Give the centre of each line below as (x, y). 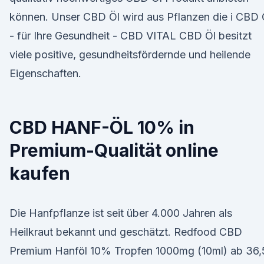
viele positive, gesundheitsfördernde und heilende (130, 55)
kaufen (40, 173)
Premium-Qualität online (114, 150)
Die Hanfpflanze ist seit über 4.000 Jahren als (121, 213)
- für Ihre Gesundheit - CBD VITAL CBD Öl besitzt (131, 36)
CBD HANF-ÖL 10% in (102, 127)
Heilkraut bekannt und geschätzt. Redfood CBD (126, 232)
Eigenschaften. (45, 73)
